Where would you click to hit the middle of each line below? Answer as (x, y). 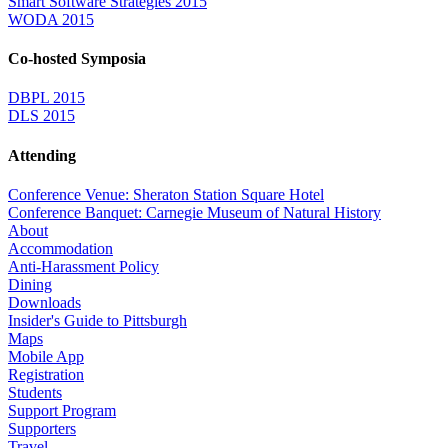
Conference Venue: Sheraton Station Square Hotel (166, 194)
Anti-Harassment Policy (83, 266)
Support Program (62, 410)
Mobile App (46, 356)
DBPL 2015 (46, 98)
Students (35, 392)
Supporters (42, 428)
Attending (42, 155)
